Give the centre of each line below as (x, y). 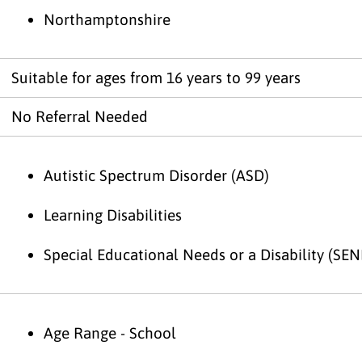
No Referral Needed (80, 116)
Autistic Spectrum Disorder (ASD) (156, 175)
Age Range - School (110, 333)
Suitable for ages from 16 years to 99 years (156, 77)
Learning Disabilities (113, 215)
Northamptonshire (107, 19)
